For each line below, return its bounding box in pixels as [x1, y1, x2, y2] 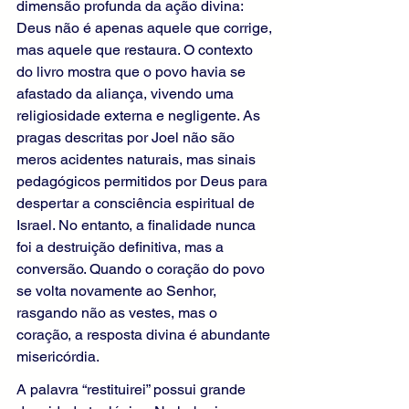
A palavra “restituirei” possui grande [16, 381, 249, 399]
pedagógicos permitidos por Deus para [16, 173, 271, 191]
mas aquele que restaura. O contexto [16, 41, 257, 59]
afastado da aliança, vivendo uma [16, 85, 237, 103]
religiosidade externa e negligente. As [16, 107, 264, 125]
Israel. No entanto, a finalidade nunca [16, 216, 259, 235]
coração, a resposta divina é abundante [16, 326, 274, 344]
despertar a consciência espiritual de [16, 194, 258, 213]
